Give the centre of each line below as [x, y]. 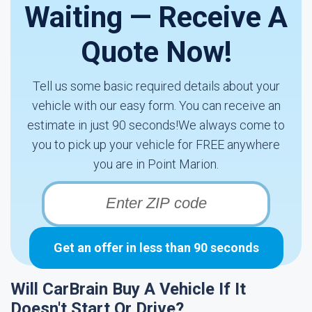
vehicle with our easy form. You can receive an [156, 106]
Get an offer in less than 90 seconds [156, 248]
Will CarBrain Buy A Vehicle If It [128, 289]
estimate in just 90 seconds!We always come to [156, 125]
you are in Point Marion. [156, 164]
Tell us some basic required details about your [156, 86]
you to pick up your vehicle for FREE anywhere [156, 145]
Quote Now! [156, 52]
